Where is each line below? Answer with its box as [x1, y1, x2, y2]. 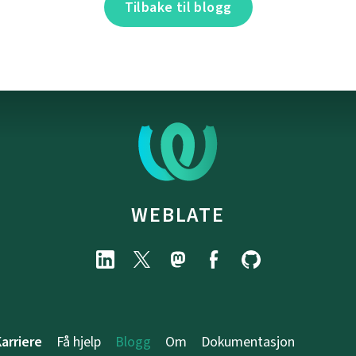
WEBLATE [131, 200, 225, 228]
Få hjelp [56, 331, 101, 351]
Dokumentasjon [201, 331, 295, 351]
